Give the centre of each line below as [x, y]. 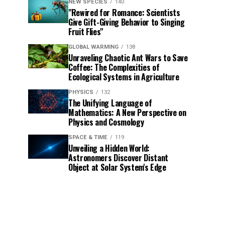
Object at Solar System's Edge [117, 167]
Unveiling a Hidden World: [109, 148]
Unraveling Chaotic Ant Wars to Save [128, 58]
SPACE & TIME [88, 137]
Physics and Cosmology [106, 122]
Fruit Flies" [86, 32]
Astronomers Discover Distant [119, 158]
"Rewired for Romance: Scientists [124, 13]
